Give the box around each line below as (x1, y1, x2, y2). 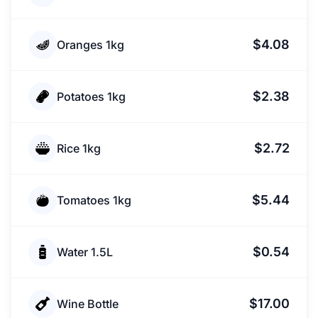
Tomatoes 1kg (57, 193, 131, 207)
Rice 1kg (57, 141, 101, 155)
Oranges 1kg (57, 38, 124, 52)
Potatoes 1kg (57, 89, 126, 104)
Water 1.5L (57, 245, 113, 259)
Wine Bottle (57, 297, 119, 311)
